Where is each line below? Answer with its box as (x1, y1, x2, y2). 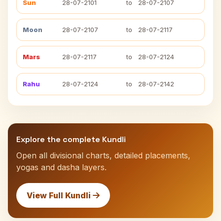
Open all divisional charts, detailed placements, (16, 150, 190, 160)
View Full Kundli (27, 190, 93, 200)
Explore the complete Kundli (16, 134, 126, 145)
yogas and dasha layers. (16, 162, 107, 172)
